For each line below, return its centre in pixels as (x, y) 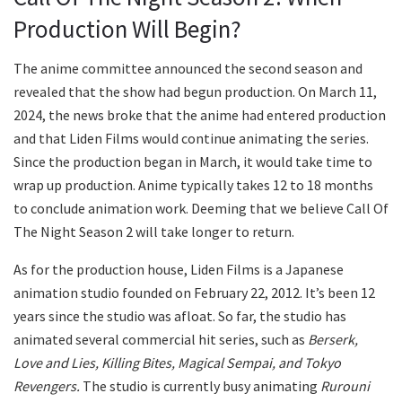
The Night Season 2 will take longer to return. (154, 232)
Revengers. (47, 386)
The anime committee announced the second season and (188, 69)
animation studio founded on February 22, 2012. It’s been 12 (194, 293)
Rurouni (345, 386)
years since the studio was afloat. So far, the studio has (180, 316)
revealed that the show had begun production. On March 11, (195, 92)
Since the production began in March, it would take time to (193, 162)
